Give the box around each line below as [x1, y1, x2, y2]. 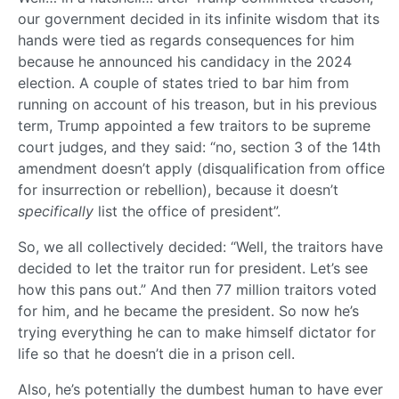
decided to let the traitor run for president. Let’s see [18, 259, 368, 278]
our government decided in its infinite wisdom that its [18, 10, 379, 28]
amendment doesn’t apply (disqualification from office [18, 159, 385, 178]
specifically [18, 202, 94, 221]
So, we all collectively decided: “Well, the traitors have [18, 238, 383, 256]
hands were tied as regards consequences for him [18, 31, 354, 50]
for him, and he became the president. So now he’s [18, 302, 359, 321]
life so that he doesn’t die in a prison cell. [18, 345, 295, 363]
